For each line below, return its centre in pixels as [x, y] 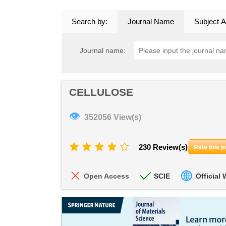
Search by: [90, 21]
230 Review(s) [163, 147]
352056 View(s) [113, 117]
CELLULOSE [101, 92]
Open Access [106, 176]
